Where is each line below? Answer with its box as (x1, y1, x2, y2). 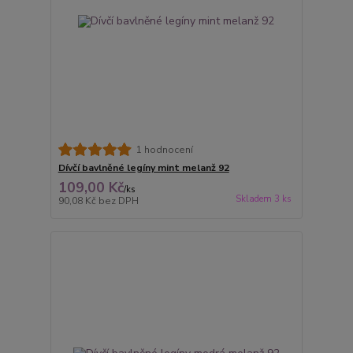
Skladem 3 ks (235, 192, 292, 205)
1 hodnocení (136, 143, 193, 156)
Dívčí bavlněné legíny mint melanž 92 (58, 161, 229, 174)
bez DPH (98, 194, 139, 207)
